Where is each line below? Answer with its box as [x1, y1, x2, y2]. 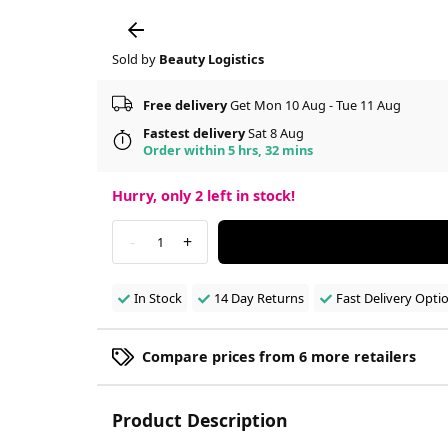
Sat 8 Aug [245, 124, 304, 143]
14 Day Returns [213, 289, 304, 308]
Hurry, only [112, 186, 195, 206]
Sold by [112, 50, 159, 69]
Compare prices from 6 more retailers [142, 347, 416, 367]
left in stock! [203, 186, 295, 206]
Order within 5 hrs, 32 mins [143, 141, 313, 160]
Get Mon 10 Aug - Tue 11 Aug [227, 95, 401, 114]
